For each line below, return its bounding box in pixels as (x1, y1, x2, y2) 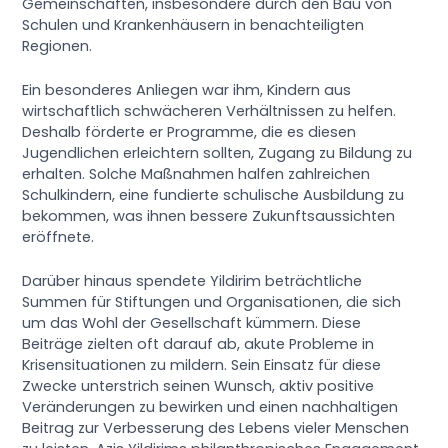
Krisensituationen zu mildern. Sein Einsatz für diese (22, 355, 382, 376)
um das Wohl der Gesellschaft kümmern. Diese (22, 313, 362, 334)
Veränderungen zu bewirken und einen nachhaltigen (22, 397, 399, 418)
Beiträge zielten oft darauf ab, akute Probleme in (22, 334, 375, 355)
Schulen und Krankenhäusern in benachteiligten (22, 14, 365, 35)
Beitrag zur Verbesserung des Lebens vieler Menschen (22, 418, 410, 439)
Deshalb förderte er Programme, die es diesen (22, 122, 357, 143)
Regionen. (22, 35, 93, 56)
